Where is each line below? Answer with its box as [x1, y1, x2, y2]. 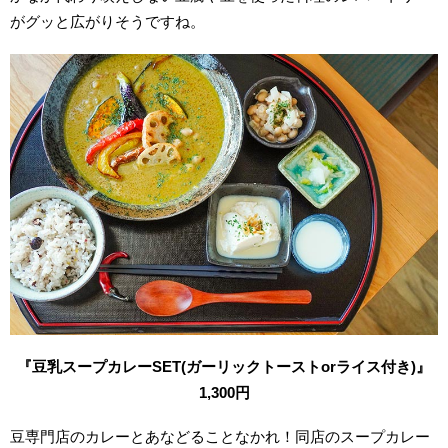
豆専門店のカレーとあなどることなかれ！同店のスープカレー [10, 428, 431, 446]
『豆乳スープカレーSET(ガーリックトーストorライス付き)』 [17, 357, 431, 375]
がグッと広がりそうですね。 [10, 13, 206, 31]
